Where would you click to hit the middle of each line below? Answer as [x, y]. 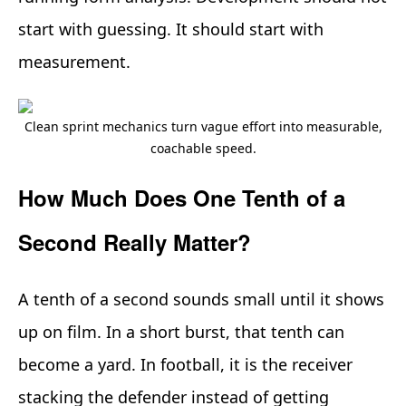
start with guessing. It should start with [171, 29]
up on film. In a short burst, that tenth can [181, 332]
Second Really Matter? [135, 242]
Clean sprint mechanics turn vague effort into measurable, [203, 127]
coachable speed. [203, 149]
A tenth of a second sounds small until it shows [201, 300]
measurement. [74, 62]
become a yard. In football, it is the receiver [185, 365]
